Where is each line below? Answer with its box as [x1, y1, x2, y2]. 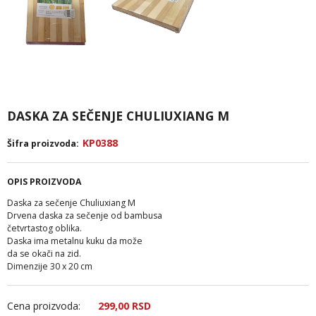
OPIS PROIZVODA [7, 175, 81, 188]
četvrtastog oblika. [7, 221, 82, 234]
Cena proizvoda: [7, 298, 80, 312]
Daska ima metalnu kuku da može [7, 234, 142, 247]
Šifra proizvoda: [7, 137, 79, 150]
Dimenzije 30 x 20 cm [7, 260, 92, 272]
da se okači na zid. [7, 247, 81, 260]
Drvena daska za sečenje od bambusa [7, 209, 162, 221]
